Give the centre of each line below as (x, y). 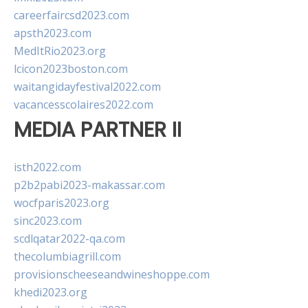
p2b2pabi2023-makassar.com (89, 185)
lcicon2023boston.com (71, 69)
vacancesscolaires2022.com (84, 104)
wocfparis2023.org (62, 203)
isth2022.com (47, 167)
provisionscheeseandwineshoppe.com (112, 275)
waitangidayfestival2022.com (87, 87)
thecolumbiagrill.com (67, 257)
